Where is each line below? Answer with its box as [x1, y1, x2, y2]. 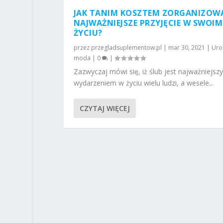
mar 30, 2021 [168, 43, 205, 52]
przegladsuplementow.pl [91, 43, 162, 52]
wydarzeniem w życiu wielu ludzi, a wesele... [73, 78, 214, 88]
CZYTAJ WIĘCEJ [79, 104, 130, 113]
